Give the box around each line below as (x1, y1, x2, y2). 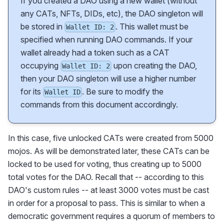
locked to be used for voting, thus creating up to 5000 (8, 159, 201, 169)
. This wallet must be (115, 21, 189, 31)
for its (20, 86, 43, 96)
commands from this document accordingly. (20, 99, 178, 110)
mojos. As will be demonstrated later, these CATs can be (8, 146, 209, 156)
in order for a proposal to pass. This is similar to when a (8, 198, 205, 208)
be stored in (20, 21, 64, 31)
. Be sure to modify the (82, 86, 164, 96)
